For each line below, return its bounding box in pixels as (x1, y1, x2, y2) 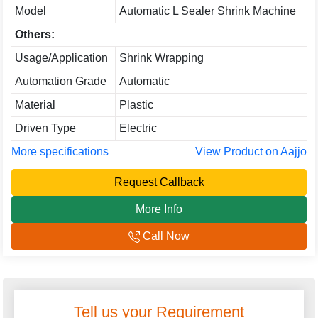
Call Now (140, 230, 190, 242)
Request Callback (114, 176, 204, 188)
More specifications (11, 146, 109, 158)
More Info (136, 203, 182, 215)
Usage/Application (14, 52, 108, 64)
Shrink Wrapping (119, 52, 204, 64)
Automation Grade (14, 75, 106, 87)
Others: (14, 28, 55, 40)
